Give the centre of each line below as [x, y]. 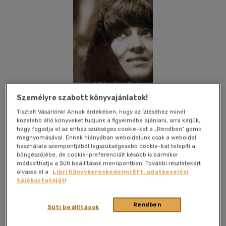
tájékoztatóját [41, 180]
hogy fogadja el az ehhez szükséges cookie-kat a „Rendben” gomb [109, 129]
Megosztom [197, 166]
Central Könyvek [40, 204]
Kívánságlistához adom [46, 166]
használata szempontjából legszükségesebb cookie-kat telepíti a [106, 146]
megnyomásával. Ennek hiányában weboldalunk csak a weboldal [107, 137]
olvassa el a [34, 172]
